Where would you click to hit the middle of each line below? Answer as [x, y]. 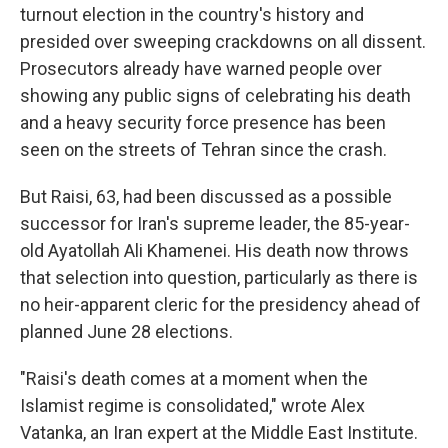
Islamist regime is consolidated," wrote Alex [192, 405]
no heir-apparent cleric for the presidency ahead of [220, 304]
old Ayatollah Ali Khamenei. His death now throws [214, 250]
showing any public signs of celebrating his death [215, 95]
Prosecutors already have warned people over [201, 68]
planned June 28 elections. [126, 331]
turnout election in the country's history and [192, 14]
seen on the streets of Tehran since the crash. [203, 149]
